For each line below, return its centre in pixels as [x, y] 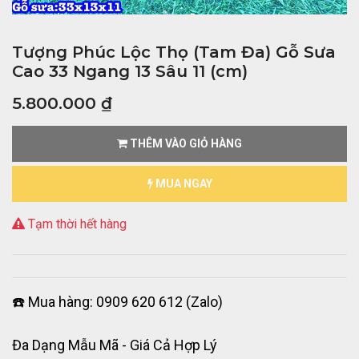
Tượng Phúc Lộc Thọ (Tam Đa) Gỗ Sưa [174, 52]
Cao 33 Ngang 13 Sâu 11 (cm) [130, 72]
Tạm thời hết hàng [76, 224]
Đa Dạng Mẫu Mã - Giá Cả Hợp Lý [115, 345]
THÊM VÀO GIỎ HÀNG [185, 144]
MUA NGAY [182, 184]
